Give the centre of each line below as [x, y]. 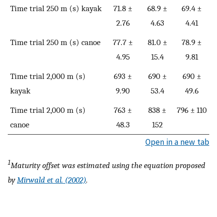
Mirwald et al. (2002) [52, 179]
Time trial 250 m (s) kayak [56, 8]
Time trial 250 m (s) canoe [55, 42]
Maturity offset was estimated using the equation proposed [108, 165]
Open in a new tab [177, 142]
